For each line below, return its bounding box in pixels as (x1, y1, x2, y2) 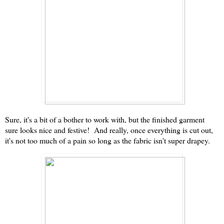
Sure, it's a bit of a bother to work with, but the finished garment (5, 114, 204, 125)
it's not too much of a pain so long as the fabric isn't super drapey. (5, 135, 210, 146)
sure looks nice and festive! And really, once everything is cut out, (5, 124, 213, 135)
